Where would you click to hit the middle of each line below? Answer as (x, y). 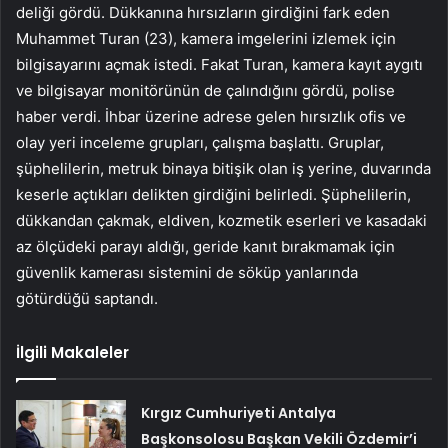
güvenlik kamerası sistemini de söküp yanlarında (187, 272)
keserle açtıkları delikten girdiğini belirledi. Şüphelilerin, (213, 194)
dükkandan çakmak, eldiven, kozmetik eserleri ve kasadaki (221, 220)
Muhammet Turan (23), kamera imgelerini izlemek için (206, 38)
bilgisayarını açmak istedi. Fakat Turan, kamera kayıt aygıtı (219, 64)
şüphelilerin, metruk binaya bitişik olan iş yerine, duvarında (223, 168)
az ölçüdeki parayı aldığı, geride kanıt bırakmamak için (205, 246)
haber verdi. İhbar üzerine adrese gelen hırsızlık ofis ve (211, 116)
